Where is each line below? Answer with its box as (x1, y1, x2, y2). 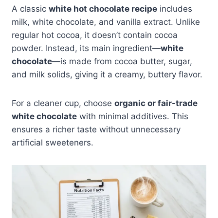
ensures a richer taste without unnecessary (12, 125, 181, 135)
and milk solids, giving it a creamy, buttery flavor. (12, 70, 202, 80)
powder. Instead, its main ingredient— (12, 43, 161, 54)
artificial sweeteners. (12, 138, 93, 148)
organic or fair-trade (114, 98, 198, 109)
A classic (12, 4, 49, 14)
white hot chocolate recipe (49, 4, 157, 14)
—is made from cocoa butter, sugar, (52, 56, 192, 67)
